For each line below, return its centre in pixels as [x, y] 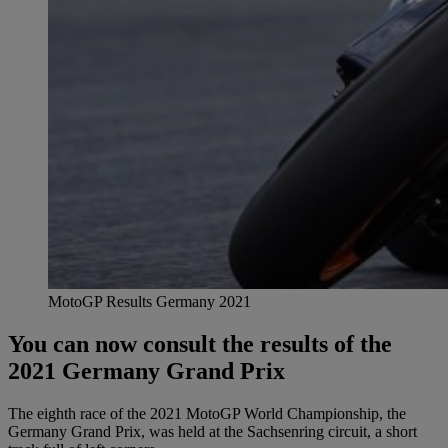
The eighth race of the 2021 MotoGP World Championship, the [207, 413]
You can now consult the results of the [200, 343]
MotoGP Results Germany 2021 [149, 301]
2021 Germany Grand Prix [146, 370]
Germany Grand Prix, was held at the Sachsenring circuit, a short [212, 431]
